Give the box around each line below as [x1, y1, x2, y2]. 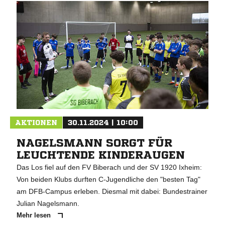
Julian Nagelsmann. [16, 199, 79, 208]
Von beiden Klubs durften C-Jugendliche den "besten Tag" [16, 175, 200, 184]
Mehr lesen [16, 211, 53, 219]
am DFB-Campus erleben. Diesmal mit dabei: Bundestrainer [16, 187, 207, 196]
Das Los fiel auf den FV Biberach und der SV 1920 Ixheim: [16, 163, 202, 172]
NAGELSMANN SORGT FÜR [16, 138, 172, 149]
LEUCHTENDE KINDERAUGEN [16, 150, 185, 161]
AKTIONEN [15, 119, 57, 127]
